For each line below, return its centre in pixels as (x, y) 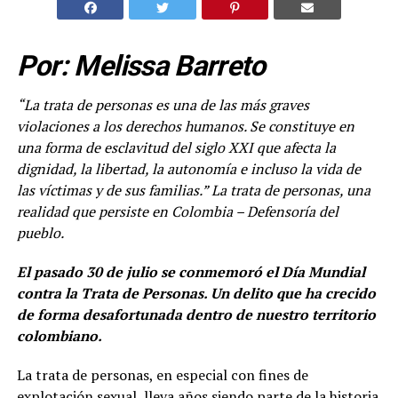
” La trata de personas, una (286, 190)
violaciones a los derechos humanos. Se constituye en (185, 126)
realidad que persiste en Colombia (126, 211)
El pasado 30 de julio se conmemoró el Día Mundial (191, 271)
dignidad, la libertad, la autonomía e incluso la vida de (188, 168)
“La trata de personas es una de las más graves (163, 104)
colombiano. (59, 335)
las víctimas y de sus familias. (109, 190)
